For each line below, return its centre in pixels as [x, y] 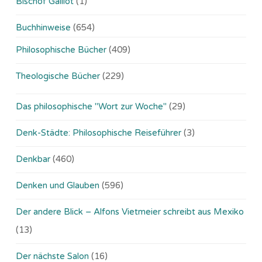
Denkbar [33, 159]
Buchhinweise [43, 27]
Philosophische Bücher [61, 49]
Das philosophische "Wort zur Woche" [91, 106]
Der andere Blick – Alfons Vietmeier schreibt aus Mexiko [130, 211]
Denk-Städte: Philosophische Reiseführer [99, 132]
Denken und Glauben [58, 185]
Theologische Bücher [58, 76]
